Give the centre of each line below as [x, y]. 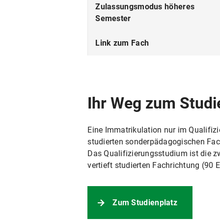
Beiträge [111, 37]
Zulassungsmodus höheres [145, 7]
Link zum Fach [122, 43]
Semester [113, 18]
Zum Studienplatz [145, 203]
